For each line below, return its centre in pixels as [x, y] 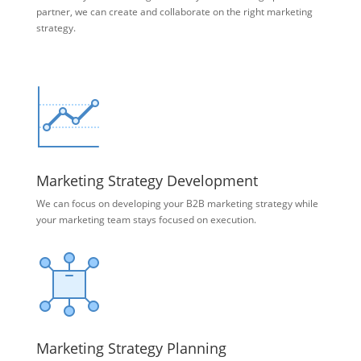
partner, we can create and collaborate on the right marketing [174, 11]
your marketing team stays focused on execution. [146, 219]
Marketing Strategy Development [147, 180]
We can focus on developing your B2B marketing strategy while [177, 203]
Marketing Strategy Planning [131, 348]
